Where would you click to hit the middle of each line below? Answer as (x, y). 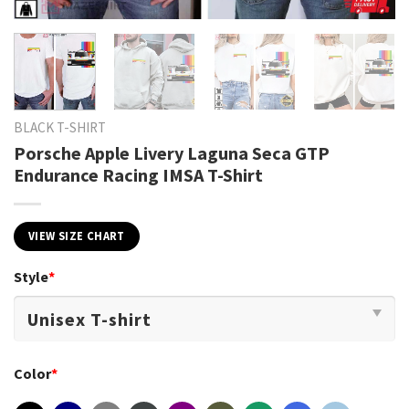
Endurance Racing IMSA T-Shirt (138, 175)
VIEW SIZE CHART (77, 236)
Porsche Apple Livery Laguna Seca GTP (172, 153)
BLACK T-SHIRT (60, 127)
